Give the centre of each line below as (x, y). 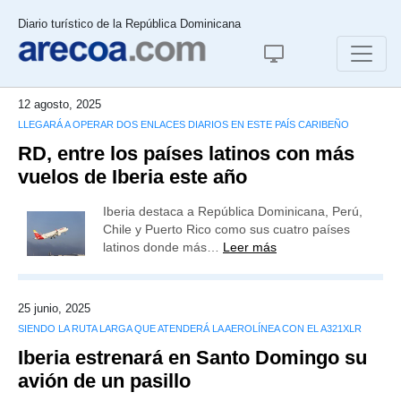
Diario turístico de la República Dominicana (129, 24)
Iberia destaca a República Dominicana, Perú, (233, 211)
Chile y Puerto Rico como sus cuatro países (226, 229)
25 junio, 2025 (54, 308)
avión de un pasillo (104, 381)
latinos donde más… (163, 247)
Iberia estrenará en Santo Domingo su (192, 358)
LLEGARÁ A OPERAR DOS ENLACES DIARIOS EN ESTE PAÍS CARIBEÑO (183, 124)
